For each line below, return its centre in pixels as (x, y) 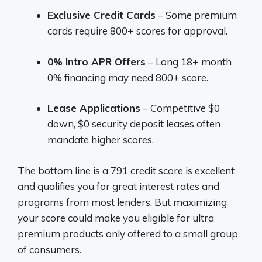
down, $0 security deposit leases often (134, 124)
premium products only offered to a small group (128, 233)
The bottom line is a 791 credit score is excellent (126, 170)
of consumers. (49, 249)
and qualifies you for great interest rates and (118, 186)
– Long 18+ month (189, 61)
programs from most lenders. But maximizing (122, 202)
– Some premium (196, 15)
